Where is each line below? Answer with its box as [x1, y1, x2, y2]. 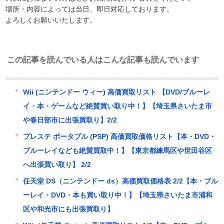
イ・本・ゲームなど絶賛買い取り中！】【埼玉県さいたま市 [23, 101, 212, 110]
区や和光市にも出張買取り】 [23, 204, 114, 213]
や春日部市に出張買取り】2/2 [23, 115, 117, 124]
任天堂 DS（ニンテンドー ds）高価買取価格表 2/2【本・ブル [23, 176, 218, 185]
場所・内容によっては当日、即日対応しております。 [5, 4, 174, 13]
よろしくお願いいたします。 [5, 15, 97, 24]
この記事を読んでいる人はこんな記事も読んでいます [7, 55, 199, 64]
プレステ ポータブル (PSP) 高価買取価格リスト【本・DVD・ [23, 132, 216, 140]
